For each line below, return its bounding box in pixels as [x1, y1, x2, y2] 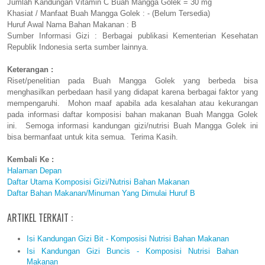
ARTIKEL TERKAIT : [7, 211, 73, 225]
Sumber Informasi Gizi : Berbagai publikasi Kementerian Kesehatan [7, 31, 258, 41]
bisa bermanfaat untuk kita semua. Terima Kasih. [7, 132, 178, 142]
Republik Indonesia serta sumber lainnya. [7, 43, 148, 52]
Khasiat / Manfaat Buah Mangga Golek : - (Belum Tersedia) [7, 9, 210, 18]
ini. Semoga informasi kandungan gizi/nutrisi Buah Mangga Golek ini [7, 121, 258, 131]
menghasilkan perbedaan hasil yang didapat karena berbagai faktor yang [7, 88, 258, 97]
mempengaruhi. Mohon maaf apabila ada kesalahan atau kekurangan [7, 99, 258, 108]
